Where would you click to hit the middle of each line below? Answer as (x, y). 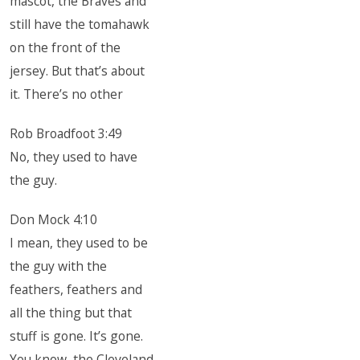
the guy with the (59, 266)
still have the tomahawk (80, 24)
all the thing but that (71, 313)
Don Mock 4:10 (54, 219)
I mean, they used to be (79, 243)
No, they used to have (74, 157)
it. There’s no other (67, 94)
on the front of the (65, 47)
